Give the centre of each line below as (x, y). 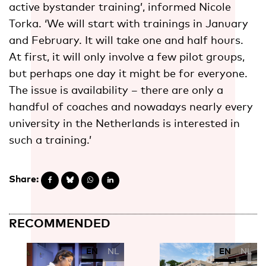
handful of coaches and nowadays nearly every (131, 106)
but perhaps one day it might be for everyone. (128, 73)
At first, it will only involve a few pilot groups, (127, 56)
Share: (24, 178)
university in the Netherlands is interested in (124, 123)
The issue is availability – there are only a (116, 89)
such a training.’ (50, 139)
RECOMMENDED (60, 222)
